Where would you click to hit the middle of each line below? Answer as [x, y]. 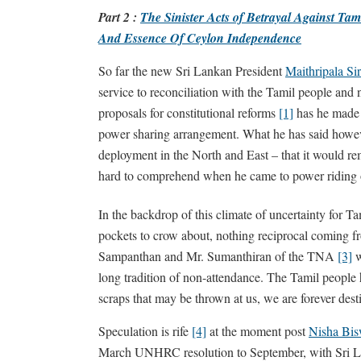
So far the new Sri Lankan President [192, 71]
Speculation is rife [145, 331]
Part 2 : [119, 17]
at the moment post [257, 331]
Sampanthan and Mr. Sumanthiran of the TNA [218, 256]
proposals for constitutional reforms [189, 112]
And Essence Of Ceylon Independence [200, 38]
